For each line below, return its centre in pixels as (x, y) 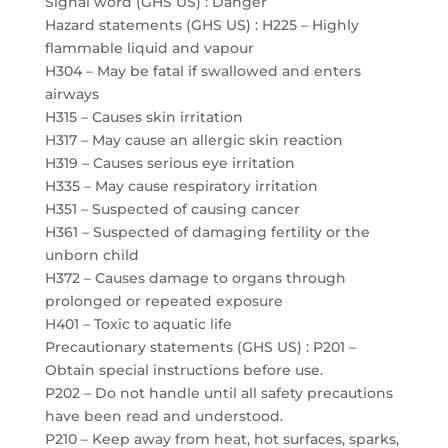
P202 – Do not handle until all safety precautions (218, 393)
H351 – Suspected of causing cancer (172, 209)
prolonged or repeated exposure (163, 301)
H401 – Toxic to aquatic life (138, 324)
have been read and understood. (163, 416)
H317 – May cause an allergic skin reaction (193, 140)
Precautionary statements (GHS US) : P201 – (200, 347)
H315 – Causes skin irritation (143, 117)
